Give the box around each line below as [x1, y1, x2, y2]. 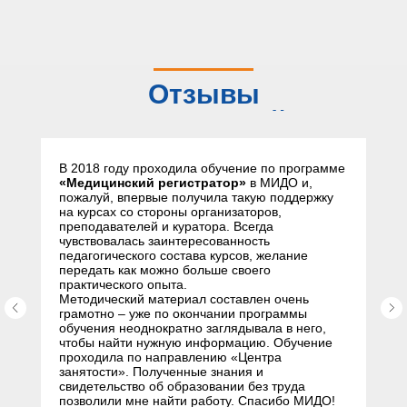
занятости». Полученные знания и [59, 364, 263, 379]
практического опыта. [59, 277, 187, 292]
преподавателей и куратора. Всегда [59, 219, 273, 233]
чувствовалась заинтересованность [59, 233, 270, 248]
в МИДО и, [246, 175, 313, 190]
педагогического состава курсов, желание [59, 248, 308, 263]
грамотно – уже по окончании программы [59, 306, 307, 321]
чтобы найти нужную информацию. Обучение [59, 335, 333, 350]
